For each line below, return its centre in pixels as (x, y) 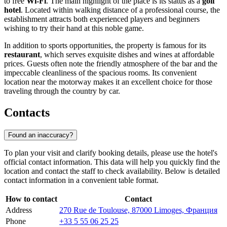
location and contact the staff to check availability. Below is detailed (112, 171)
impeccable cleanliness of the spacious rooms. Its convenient (100, 73)
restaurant (22, 55)
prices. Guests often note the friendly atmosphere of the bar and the (111, 64)
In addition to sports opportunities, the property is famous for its (105, 46)
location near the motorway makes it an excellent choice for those (108, 82)
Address (19, 210)
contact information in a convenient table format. (81, 180)
